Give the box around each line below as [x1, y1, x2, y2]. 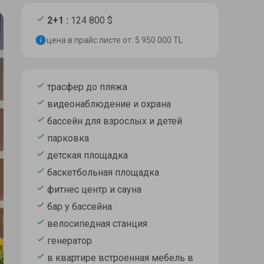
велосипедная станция [47, 218, 147, 230]
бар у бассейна [47, 201, 112, 213]
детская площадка [47, 150, 128, 161]
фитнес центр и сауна [47, 184, 141, 196]
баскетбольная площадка [47, 167, 159, 179]
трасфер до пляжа [47, 81, 127, 93]
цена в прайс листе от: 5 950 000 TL [47, 35, 183, 45]
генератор [47, 235, 92, 247]
